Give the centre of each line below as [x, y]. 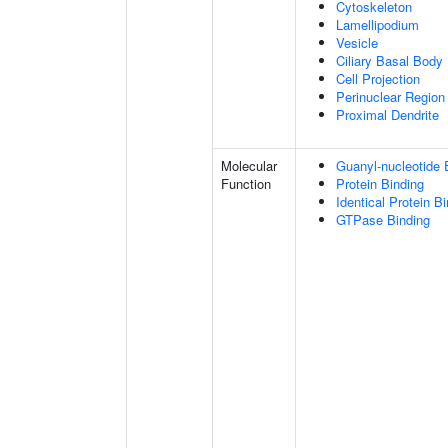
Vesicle [357, 42]
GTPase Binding [383, 219]
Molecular [249, 165]
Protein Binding [380, 183]
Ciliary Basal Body [389, 60]
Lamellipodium [377, 24]
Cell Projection [378, 78]
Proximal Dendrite [387, 114]
